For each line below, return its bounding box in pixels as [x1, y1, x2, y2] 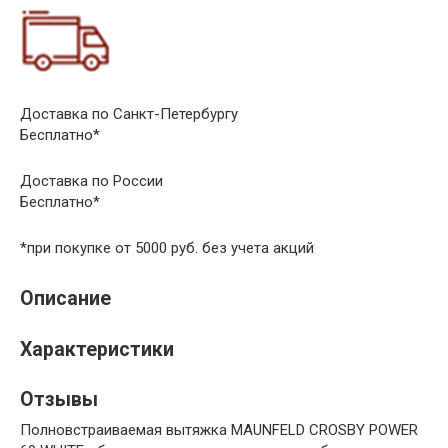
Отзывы [20, 387, 98, 411]
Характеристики [20, 337, 174, 361]
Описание [20, 287, 111, 311]
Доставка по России [20, 172, 163, 190]
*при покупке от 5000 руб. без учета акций [20, 239, 314, 257]
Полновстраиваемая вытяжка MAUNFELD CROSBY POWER [20, 420, 418, 439]
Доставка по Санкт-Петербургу [20, 105, 238, 123]
